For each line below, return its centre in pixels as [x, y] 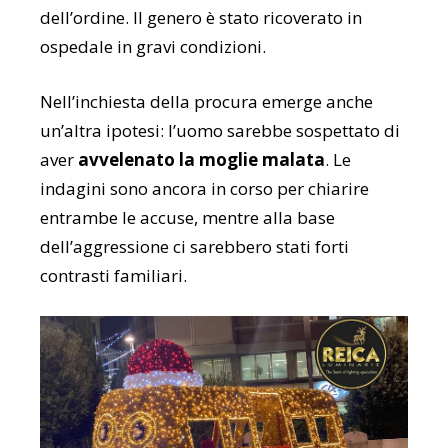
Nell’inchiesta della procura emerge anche [206, 101]
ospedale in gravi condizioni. [153, 46]
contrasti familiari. [113, 275]
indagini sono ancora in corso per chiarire [204, 188]
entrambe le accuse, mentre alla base [187, 217]
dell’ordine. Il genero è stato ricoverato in [201, 17]
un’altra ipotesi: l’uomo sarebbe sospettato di [220, 130]
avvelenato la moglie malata [201, 159]
